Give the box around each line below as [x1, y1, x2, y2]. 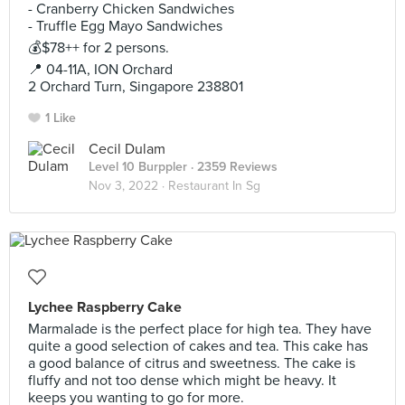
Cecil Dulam [89, 140, 165, 158]
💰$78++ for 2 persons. [28, 39, 169, 57]
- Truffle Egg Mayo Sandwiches [28, 17, 222, 35]
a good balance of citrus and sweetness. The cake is [28, 354, 355, 372]
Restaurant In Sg [168, 178, 260, 193]
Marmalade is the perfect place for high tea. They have [28, 320, 372, 338]
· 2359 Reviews [187, 159, 278, 174]
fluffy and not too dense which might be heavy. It [28, 372, 336, 390]
